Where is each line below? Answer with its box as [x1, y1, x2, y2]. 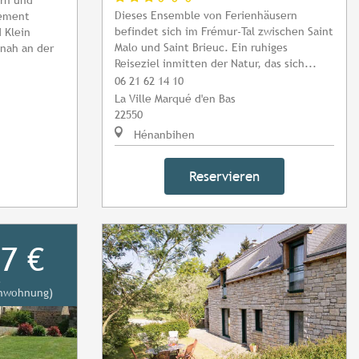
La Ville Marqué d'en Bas [115, 91, 236, 106]
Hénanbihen [131, 127, 195, 142]
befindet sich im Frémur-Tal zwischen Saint [115, 24, 333, 38]
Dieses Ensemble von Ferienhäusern [115, 8, 297, 22]
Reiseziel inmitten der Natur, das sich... [115, 56, 317, 71]
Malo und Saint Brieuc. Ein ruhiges [115, 40, 288, 54]
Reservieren [189, 168, 260, 185]
